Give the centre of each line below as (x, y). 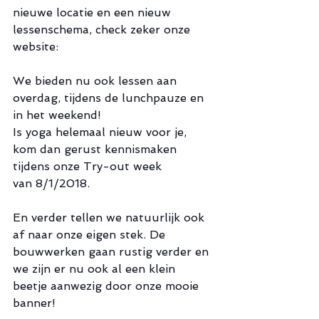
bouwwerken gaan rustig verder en (113, 251)
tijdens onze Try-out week (87, 166)
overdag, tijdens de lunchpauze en (110, 98)
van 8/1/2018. (53, 183)
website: (37, 46)
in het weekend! (57, 115)
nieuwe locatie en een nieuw (94, 12)
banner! (34, 303)
